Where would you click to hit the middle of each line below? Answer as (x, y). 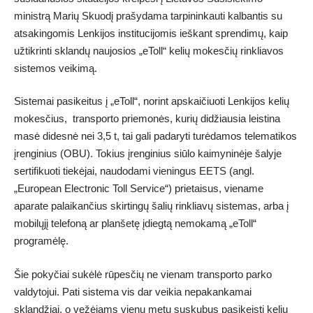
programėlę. (41, 241)
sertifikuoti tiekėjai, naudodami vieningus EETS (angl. (134, 171)
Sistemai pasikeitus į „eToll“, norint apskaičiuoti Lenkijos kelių (152, 101)
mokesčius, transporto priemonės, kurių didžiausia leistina (147, 119)
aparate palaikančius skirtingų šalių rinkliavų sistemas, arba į (151, 206)
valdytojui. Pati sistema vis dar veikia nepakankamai (133, 291)
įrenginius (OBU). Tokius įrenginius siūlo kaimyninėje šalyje (148, 154)
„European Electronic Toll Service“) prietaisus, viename (139, 189)
